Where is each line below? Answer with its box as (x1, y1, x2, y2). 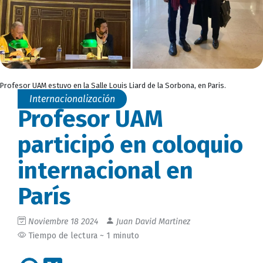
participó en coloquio (18, 130, 243, 159)
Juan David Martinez (114, 216, 190, 227)
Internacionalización (29, 93, 115, 104)
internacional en (18, 156, 193, 185)
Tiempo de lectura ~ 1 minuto (26, 230, 139, 241)
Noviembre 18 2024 (28, 216, 99, 227)
